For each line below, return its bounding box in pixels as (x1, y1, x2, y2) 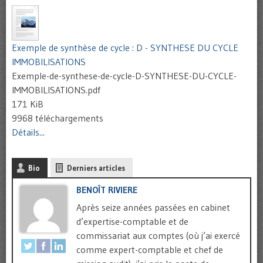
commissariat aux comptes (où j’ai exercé (76, 230, 240, 242)
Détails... (12, 126, 45, 139)
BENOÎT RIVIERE (76, 184, 137, 196)
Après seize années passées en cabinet (76, 201, 230, 214)
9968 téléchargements (12, 112, 103, 124)
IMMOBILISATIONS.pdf (12, 84, 100, 96)
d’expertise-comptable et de (76, 215, 188, 228)
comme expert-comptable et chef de (76, 244, 223, 256)
